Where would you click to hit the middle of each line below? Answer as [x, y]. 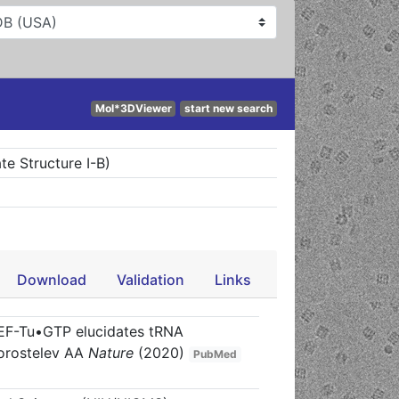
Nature [111, 353]
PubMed [216, 354]
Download [51, 280]
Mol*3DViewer [133, 108]
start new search [229, 108]
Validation [150, 280]
